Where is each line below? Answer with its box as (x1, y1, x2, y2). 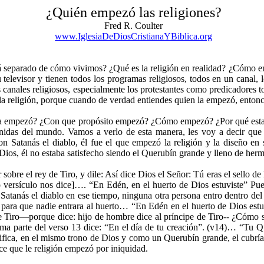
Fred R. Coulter (104, 21, 163, 31)
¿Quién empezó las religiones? (45, 5, 222, 20)
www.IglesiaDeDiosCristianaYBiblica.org (55, 31, 213, 41)
